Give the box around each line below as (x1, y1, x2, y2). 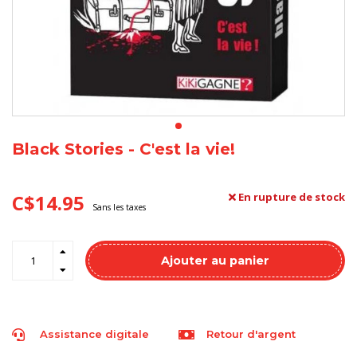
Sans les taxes (92, 202, 146, 213)
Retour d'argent (206, 328, 296, 340)
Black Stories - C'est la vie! (12, 139, 235, 159)
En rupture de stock (236, 190, 345, 204)
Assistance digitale (40, 328, 149, 340)
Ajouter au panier (161, 253, 269, 268)
